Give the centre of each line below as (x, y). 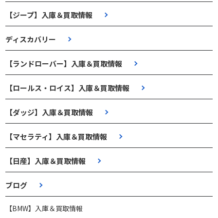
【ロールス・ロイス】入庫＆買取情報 (68, 88)
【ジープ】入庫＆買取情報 (49, 15)
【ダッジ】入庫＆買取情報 (49, 112)
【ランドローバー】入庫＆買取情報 (64, 63)
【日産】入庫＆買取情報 (46, 161)
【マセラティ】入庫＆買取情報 (56, 136)
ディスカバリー (31, 39)
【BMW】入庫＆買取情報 (44, 208)
